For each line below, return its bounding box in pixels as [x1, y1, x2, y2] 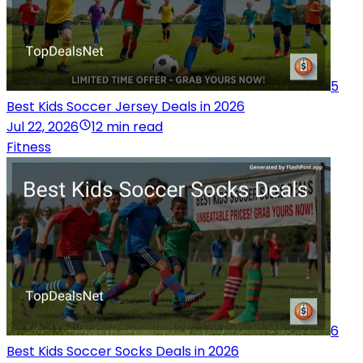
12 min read [92, 117, 163, 136]
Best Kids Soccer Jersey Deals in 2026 [6, 96, 245, 116]
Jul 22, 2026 [6, 117, 79, 136]
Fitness [6, 137, 51, 156]
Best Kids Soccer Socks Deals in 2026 [6, 341, 239, 361]
